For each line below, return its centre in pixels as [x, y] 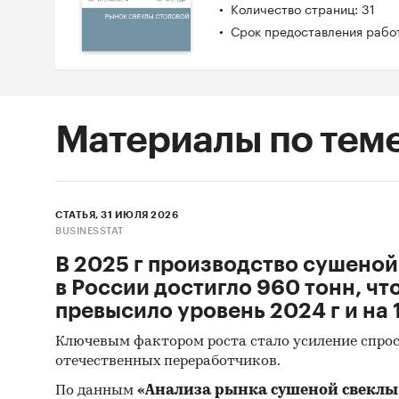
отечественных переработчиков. [168, 362]
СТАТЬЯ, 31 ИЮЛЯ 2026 [117, 216]
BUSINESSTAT [90, 232]
